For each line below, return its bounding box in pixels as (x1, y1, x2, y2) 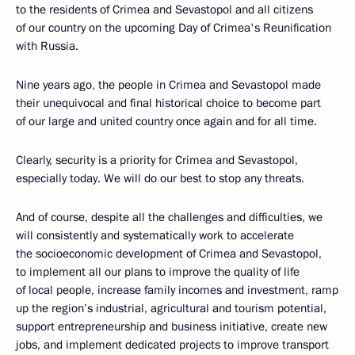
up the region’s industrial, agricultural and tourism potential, (16, 300, 326, 317)
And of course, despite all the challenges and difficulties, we (16, 209, 323, 226)
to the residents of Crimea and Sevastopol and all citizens (16, 2, 313, 18)
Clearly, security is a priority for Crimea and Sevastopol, (16, 152, 298, 169)
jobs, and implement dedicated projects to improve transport (16, 337, 329, 353)
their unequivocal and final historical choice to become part (16, 95, 321, 112)
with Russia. (16, 38, 78, 55)
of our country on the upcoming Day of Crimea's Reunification (16, 20, 331, 36)
